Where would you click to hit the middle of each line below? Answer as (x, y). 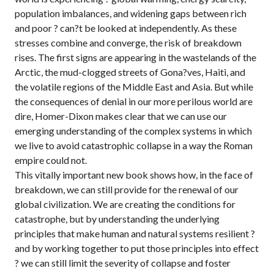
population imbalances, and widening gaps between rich (131, 13)
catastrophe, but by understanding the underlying (117, 219)
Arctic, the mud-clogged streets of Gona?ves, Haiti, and (130, 72)
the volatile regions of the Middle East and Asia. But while (134, 87)
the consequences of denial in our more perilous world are (134, 101)
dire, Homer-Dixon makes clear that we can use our (121, 116)
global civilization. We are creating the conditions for (125, 204)
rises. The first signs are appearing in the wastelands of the (135, 57)
